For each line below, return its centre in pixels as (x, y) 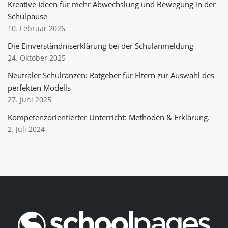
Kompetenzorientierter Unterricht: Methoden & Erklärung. (109, 117)
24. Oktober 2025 (37, 58)
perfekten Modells (39, 87)
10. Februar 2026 (36, 28)
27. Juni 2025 (30, 99)
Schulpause (27, 16)
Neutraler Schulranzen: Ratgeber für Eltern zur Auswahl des (111, 75)
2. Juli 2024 (26, 129)
